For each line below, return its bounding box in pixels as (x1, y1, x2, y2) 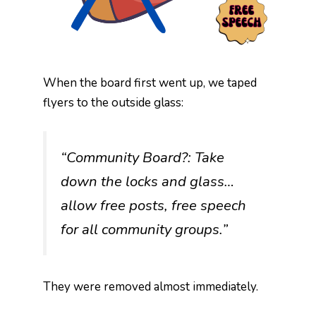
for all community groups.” (61, 219, 229, 239)
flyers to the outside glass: (43, 95, 184, 111)
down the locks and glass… (61, 171, 235, 191)
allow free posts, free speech (61, 195, 247, 215)
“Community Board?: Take (61, 147, 225, 167)
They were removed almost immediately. (43, 278, 259, 295)
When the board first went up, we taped (43, 75, 257, 92)
